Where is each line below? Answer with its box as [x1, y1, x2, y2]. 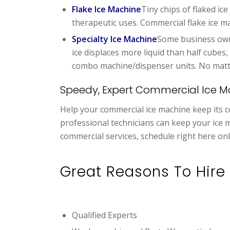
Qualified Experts [72, 209, 138, 221]
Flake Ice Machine [72, 3, 142, 15]
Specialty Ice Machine [72, 33, 158, 45]
